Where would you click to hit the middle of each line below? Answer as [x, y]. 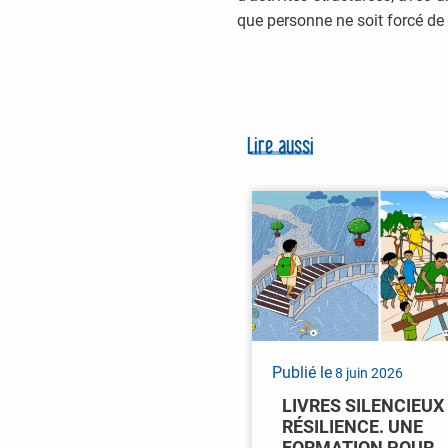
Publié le [302, 373]
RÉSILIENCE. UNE [352, 427]
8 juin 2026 [367, 373]
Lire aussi [280, 149]
